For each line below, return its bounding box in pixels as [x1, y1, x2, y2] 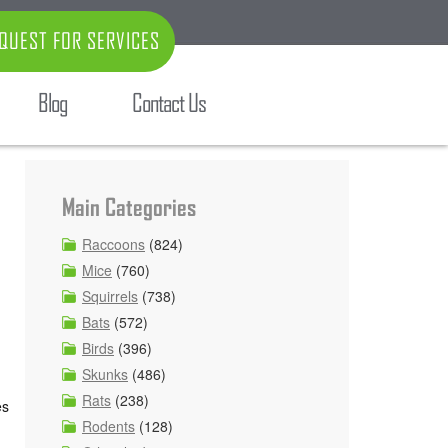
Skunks [82, 364, 128, 384]
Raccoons [82, 234, 145, 254]
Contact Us [132, 89, 206, 117]
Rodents [82, 416, 135, 436]
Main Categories [62, 194, 196, 221]
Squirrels [82, 286, 138, 306]
